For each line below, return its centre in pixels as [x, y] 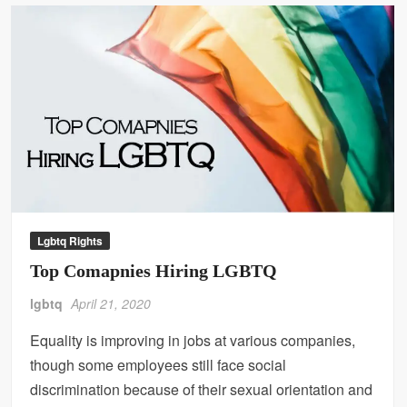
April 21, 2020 [111, 304]
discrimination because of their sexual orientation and [202, 390]
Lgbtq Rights [70, 241]
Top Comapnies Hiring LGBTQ [154, 271]
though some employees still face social [159, 365]
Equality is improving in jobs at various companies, [193, 341]
